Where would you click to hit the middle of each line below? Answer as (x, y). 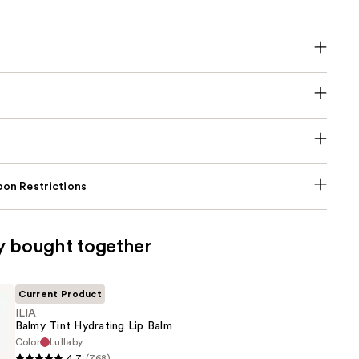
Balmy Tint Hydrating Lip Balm (93, 327)
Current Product (60, 294)
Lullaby (67, 343)
